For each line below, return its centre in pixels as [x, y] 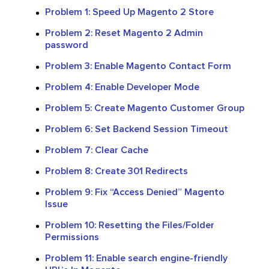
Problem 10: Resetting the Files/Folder [130, 225]
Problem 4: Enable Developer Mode [122, 87]
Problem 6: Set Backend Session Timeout [137, 129]
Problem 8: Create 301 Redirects [116, 171]
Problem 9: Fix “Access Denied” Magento [135, 192]
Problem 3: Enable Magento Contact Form [138, 66]
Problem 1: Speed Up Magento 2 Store [129, 12]
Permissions [72, 237]
